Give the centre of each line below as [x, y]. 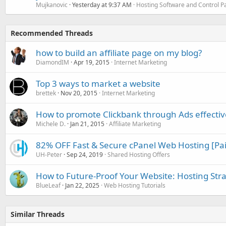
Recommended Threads [52, 33]
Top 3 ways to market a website [98, 83]
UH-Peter [49, 155]
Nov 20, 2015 [79, 93]
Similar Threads [38, 214]
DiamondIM [52, 62]
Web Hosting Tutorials [135, 185]
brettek [46, 93]
